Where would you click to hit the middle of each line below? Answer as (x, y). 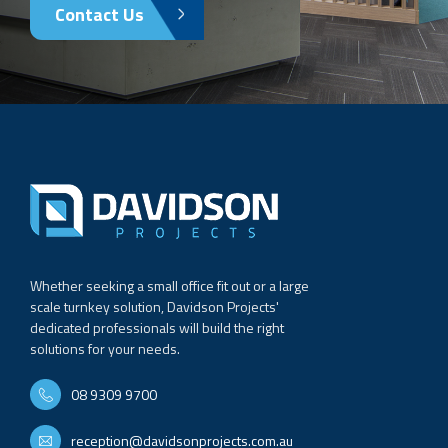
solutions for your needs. (105, 348)
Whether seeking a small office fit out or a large (169, 285)
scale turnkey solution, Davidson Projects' (154, 306)
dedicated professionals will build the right (157, 327)
